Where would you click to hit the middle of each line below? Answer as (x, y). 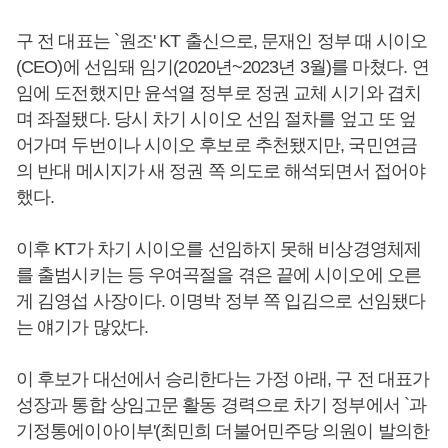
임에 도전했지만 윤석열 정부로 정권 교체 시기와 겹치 (218, 93)
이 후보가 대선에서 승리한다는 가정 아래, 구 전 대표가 (223, 379)
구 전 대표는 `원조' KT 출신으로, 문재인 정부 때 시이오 (222, 41)
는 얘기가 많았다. (84, 327)
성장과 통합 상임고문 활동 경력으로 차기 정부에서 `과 (221, 405)
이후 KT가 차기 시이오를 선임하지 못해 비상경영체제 (218, 249)
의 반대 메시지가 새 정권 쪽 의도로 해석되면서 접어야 (221, 171)
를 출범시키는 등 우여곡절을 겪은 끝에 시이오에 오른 (218, 275)
